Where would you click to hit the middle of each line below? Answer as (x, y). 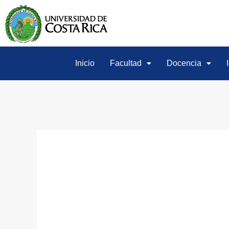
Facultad (126, 63)
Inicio (85, 63)
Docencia (184, 63)
